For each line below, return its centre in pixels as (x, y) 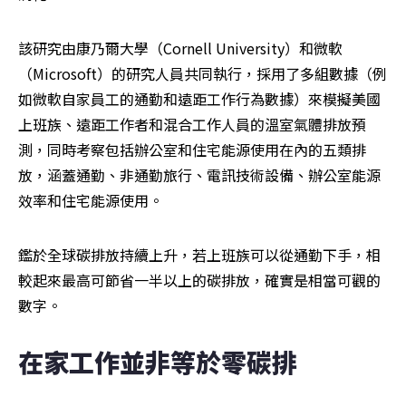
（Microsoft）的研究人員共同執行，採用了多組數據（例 (203, 74)
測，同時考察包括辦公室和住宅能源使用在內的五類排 (192, 150)
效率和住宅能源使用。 (91, 201)
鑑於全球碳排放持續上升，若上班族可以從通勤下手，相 (199, 255)
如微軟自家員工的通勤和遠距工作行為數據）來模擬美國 (199, 99)
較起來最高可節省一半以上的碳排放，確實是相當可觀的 (199, 280)
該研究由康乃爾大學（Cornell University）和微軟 (180, 48)
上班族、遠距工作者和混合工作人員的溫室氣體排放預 (192, 125)
